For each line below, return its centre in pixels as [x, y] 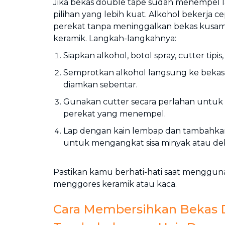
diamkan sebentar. [100, 85]
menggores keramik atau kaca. [115, 184]
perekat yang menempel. [115, 114]
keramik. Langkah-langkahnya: [115, 38]
